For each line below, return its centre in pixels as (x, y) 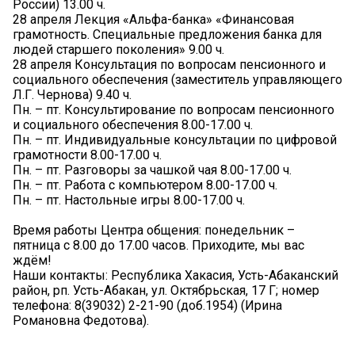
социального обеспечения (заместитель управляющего (177, 80)
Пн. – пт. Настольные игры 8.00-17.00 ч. (129, 200)
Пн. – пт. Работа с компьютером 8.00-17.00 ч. (145, 185)
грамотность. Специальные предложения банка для (167, 35)
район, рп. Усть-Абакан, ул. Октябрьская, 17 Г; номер (166, 291)
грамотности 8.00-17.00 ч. (87, 155)
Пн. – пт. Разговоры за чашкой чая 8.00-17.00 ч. (152, 170)
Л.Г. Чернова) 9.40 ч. (72, 95)
